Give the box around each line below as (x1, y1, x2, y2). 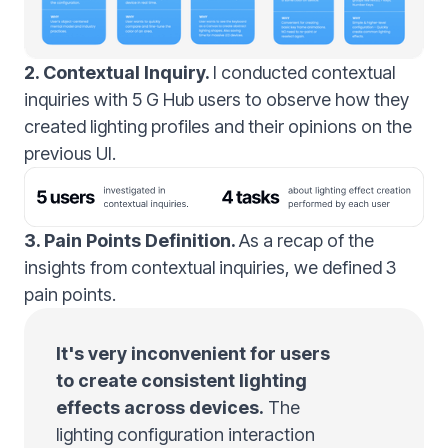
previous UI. (24, 142, 116, 164)
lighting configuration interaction (56, 423, 315, 445)
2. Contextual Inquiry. (24, 61, 213, 83)
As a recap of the (239, 229, 374, 251)
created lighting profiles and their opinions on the (24, 115, 412, 137)
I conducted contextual (213, 61, 395, 83)
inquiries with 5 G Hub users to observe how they (24, 88, 409, 110)
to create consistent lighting (56, 369, 307, 391)
